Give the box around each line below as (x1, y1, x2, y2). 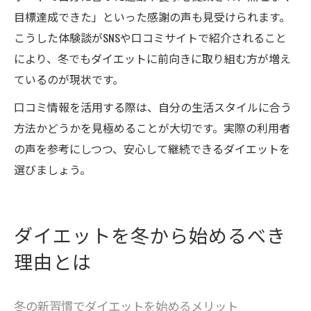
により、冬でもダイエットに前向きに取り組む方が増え (14, 50, 291, 67)
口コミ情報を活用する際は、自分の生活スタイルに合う (14, 99, 292, 116)
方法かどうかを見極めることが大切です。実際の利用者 (14, 119, 290, 137)
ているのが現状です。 (14, 71, 124, 88)
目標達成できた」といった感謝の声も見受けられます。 (14, 8, 290, 26)
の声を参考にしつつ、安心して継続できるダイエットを (14, 140, 290, 158)
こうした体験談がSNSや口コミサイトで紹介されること (14, 29, 287, 47)
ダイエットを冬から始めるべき (14, 221, 286, 249)
